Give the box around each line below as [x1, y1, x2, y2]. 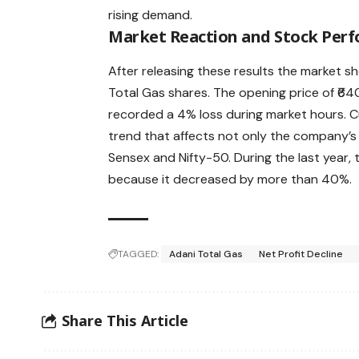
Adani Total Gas [169, 247, 244, 260]
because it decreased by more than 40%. [108, 170, 353, 188]
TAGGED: [118, 247, 159, 260]
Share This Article [62, 311, 188, 331]
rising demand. [108, 6, 193, 24]
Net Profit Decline [259, 247, 344, 260]
